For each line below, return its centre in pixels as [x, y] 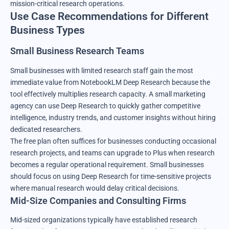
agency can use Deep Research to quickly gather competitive [105, 106]
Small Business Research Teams [77, 51]
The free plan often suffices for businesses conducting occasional [113, 141]
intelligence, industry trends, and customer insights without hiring [113, 117]
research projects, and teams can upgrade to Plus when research [112, 153]
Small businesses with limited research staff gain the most [102, 70]
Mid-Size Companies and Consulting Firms [98, 200]
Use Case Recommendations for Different [109, 16]
